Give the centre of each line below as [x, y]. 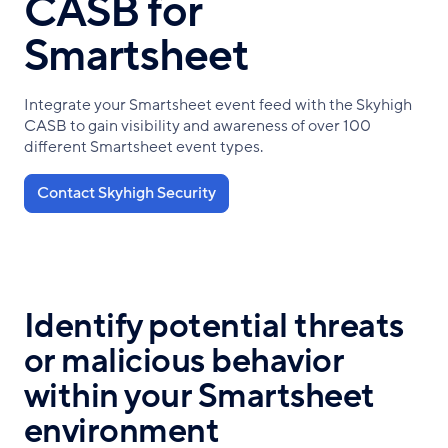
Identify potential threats [214, 326]
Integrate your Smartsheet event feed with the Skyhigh [218, 105]
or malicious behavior [184, 361]
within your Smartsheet [199, 396]
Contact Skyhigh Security [126, 193]
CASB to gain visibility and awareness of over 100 [197, 126]
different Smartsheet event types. [146, 147]
